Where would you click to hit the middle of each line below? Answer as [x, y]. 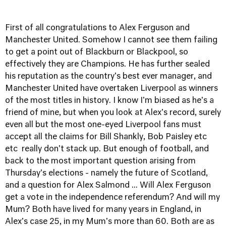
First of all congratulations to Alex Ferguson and [97, 28]
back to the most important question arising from [100, 161]
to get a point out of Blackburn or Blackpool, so [97, 52]
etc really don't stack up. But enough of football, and [107, 149]
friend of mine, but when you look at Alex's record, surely [113, 113]
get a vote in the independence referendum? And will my [112, 198]
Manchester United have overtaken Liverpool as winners [111, 89]
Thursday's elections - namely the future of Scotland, [106, 174]
